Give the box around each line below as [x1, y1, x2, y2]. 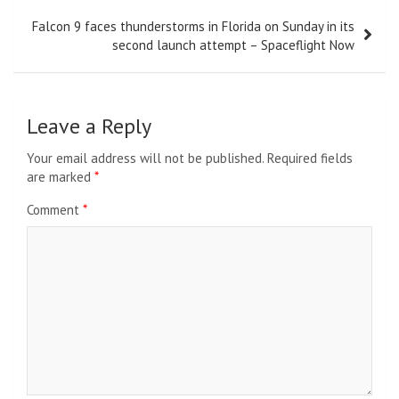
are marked [27, 168, 94, 186]
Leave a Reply [27, 112, 151, 141]
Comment [27, 201, 83, 219]
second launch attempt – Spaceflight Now [112, 37, 354, 54]
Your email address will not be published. [27, 150, 264, 167]
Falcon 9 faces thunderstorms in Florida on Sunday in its [32, 18, 354, 36]
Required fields [267, 150, 353, 167]
